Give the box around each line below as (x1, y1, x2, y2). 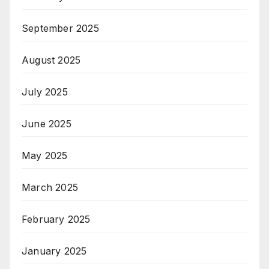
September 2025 (22, 22, 99, 35)
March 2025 (22, 181, 78, 194)
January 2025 (22, 245, 87, 258)
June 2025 (22, 118, 71, 130)
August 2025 (22, 54, 81, 67)
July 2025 (22, 86, 68, 98)
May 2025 (22, 150, 68, 162)
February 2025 (22, 213, 91, 226)
